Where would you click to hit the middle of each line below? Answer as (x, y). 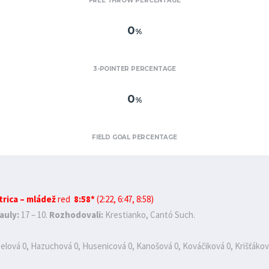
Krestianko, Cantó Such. (149, 215)
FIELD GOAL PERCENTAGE (134, 137)
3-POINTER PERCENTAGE (134, 69)
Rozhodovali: (76, 215)
